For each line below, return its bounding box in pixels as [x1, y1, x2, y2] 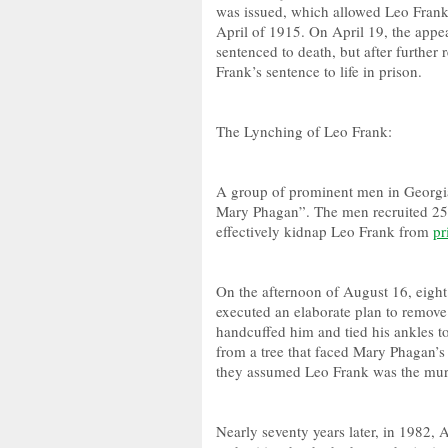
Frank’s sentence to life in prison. [216, 61, 422, 81]
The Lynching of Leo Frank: [216, 121, 392, 141]
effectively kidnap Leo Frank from [216, 221, 433, 241]
